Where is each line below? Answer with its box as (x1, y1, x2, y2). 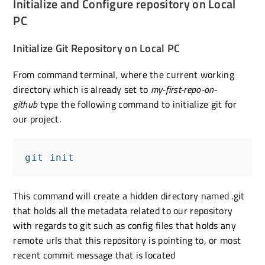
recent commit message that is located (13, 247, 176, 262)
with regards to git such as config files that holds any (13, 218, 236, 232)
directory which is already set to (13, 82, 151, 96)
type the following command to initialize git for (37, 96, 237, 111)
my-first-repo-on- (150, 82, 217, 96)
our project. (13, 111, 62, 126)
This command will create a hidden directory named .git (13, 188, 245, 203)
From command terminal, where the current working (13, 67, 234, 82)
